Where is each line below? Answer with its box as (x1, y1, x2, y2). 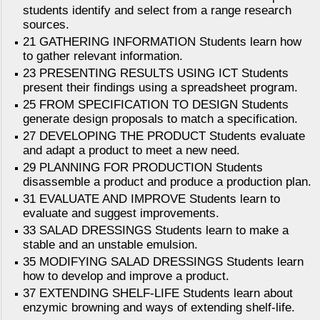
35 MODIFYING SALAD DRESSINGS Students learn (23, 255, 304, 269)
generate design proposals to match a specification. (23, 112, 298, 126)
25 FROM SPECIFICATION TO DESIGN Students (23, 98, 289, 112)
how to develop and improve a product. (23, 269, 229, 284)
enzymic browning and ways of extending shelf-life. (23, 301, 295, 315)
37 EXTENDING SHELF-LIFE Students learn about (23, 286, 293, 301)
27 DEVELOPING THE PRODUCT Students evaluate (23, 129, 305, 144)
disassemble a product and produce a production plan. (23, 175, 311, 189)
